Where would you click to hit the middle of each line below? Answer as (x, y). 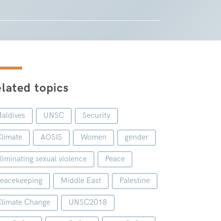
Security (96, 116)
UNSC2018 (88, 203)
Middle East (81, 181)
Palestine (134, 181)
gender (136, 137)
